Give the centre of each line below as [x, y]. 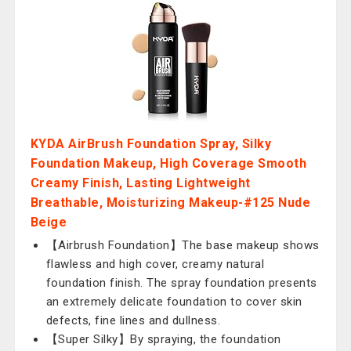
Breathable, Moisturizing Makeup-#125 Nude [170, 203]
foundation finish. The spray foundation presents [181, 283]
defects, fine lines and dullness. [133, 320]
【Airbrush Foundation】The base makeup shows [183, 245]
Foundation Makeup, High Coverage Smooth [168, 163]
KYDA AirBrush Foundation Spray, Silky [151, 144]
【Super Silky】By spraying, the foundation [163, 339]
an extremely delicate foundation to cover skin [174, 302]
